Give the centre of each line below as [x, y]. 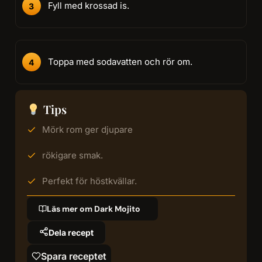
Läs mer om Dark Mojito [93, 209]
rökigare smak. [72, 156]
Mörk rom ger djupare [87, 130]
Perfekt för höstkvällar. [89, 181]
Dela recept [71, 232]
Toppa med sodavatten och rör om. [120, 62]
